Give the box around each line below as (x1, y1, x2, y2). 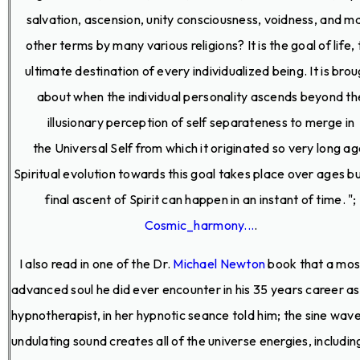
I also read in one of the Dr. (11, 255, 174, 272)
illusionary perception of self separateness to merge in (47, 113, 355, 130)
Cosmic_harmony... (144, 216, 255, 233)
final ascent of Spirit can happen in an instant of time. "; (45, 190, 357, 207)
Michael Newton (173, 255, 266, 272)
